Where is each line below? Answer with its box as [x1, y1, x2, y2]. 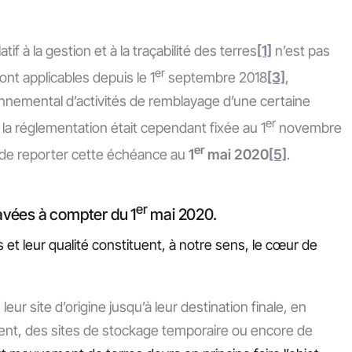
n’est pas [272, 42, 330, 59]
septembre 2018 [165, 69, 267, 86]
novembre [276, 119, 342, 136]
